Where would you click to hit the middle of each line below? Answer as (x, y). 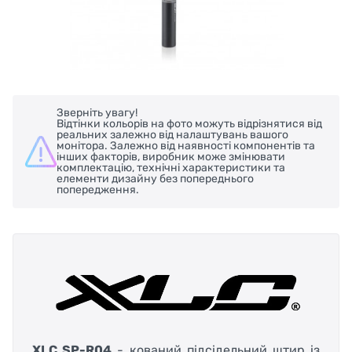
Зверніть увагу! (98, 112)
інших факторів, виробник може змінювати (171, 156)
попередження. (98, 189)
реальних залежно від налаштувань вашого (172, 134)
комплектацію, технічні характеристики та (171, 167)
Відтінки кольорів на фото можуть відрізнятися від (189, 123)
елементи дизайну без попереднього (155, 178)
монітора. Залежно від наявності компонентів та (186, 145)
